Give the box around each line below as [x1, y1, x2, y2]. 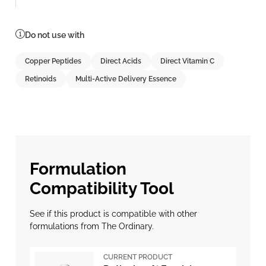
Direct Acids [100, 57, 141, 65]
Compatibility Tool [30, 179, 174, 198]
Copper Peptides [25, 57, 81, 65]
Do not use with [25, 30, 84, 40]
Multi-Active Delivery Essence [75, 75, 176, 83]
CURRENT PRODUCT [103, 253, 172, 261]
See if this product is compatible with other [30, 209, 197, 218]
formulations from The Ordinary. [30, 221, 154, 231]
